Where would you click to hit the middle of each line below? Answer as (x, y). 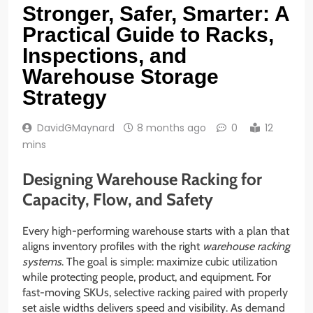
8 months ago (172, 128)
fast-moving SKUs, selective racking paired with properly (155, 292)
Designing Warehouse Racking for (142, 180)
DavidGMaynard (76, 128)
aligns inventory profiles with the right (112, 246)
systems (42, 262)
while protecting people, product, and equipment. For (147, 277)
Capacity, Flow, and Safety (118, 200)
